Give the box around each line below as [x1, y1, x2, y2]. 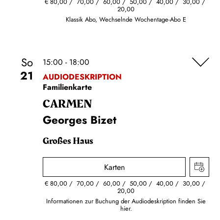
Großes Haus [43, 133, 93, 148]
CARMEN [43, 95, 92, 113]
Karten [104, 161, 125, 173]
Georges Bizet [43, 111, 116, 128]
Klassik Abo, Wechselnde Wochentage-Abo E [66, 14, 187, 24]
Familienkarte [43, 81, 92, 93]
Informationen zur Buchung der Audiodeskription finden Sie [46, 196, 206, 206]
